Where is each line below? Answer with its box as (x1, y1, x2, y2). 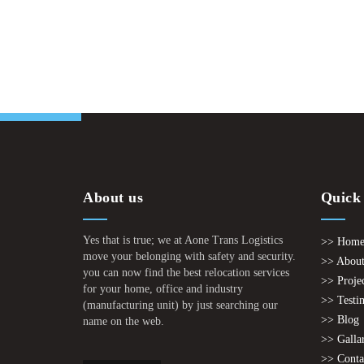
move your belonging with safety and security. (83, 250, 296, 262)
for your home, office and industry (83, 283, 243, 295)
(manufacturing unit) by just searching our (83, 299, 278, 311)
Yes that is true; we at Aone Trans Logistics (83, 234, 283, 246)
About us (83, 189, 143, 206)
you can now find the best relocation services (83, 266, 289, 279)
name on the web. (83, 315, 164, 327)
